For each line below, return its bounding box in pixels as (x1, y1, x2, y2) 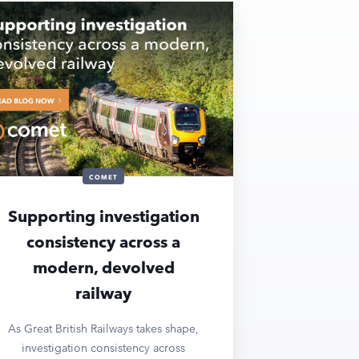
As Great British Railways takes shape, (8, 321, 200, 336)
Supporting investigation (7, 206, 200, 226)
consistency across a (26, 232, 181, 252)
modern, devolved (32, 257, 175, 277)
